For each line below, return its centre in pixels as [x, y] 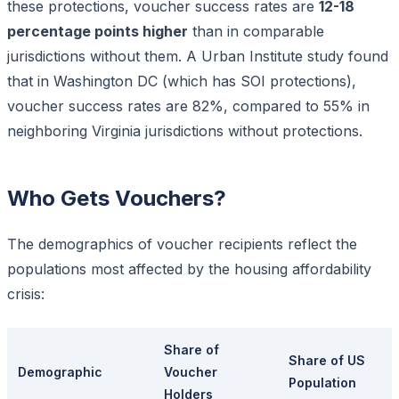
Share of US [327, 360]
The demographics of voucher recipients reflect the [182, 244]
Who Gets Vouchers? [117, 198]
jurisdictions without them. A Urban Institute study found [198, 56]
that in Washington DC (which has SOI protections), [182, 81]
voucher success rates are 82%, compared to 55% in [188, 106]
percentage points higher [98, 31]
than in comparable [256, 31]
